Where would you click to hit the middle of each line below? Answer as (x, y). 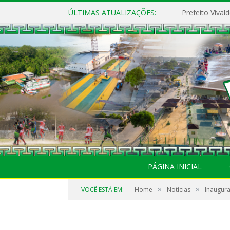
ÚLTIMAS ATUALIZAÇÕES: (112, 13)
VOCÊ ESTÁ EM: (102, 190)
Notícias (179, 190)
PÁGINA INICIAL (175, 167)
